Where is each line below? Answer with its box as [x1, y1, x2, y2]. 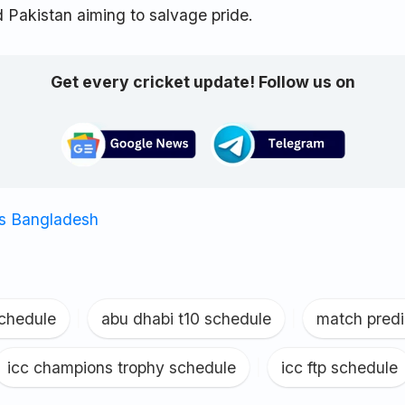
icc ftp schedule [281, 358, 398, 378]
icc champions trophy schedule [7, 358, 236, 378]
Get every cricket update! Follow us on [50, 72, 355, 92]
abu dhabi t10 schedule [101, 309, 271, 329]
